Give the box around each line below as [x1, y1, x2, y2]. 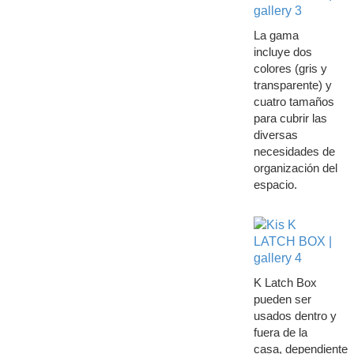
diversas [253, 128, 298, 141]
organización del [253, 161, 337, 175]
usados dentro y [253, 309, 337, 322]
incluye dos [253, 45, 312, 58]
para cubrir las [253, 111, 327, 125]
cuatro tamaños [253, 95, 334, 108]
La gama [253, 28, 299, 42]
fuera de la [253, 326, 307, 339]
